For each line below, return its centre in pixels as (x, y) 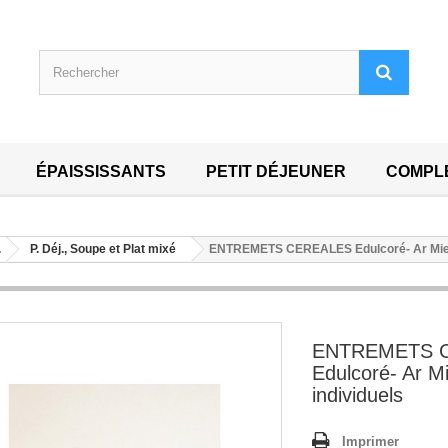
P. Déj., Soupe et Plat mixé (103, 249)
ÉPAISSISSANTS (101, 172)
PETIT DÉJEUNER (276, 172)
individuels (358, 395)
